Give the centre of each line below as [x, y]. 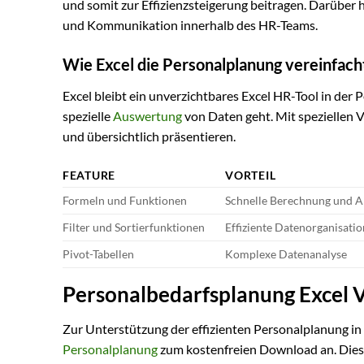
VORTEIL [251, 175]
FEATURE [89, 175]
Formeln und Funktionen [125, 201]
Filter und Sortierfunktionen [134, 227]
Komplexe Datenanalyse [286, 254]
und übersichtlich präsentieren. [149, 136]
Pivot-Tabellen [98, 254]
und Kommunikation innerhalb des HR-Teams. [190, 24]
